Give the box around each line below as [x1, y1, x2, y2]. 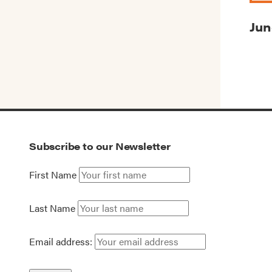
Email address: [29, 234, 95, 249]
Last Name [29, 201, 75, 216]
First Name [29, 168, 76, 182]
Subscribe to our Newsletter [29, 139, 171, 154]
